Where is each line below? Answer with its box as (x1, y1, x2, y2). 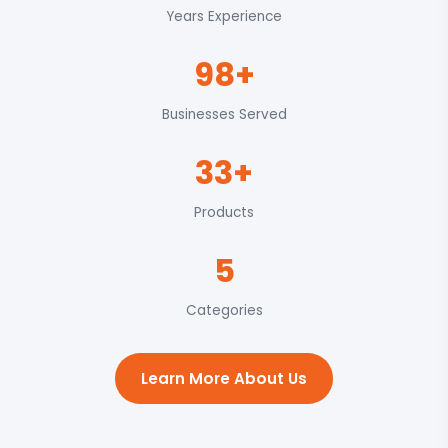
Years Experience (166, 7, 282, 26)
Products (194, 203, 254, 222)
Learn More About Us (141, 368, 307, 389)
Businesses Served (161, 105, 287, 124)
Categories (185, 301, 263, 320)
